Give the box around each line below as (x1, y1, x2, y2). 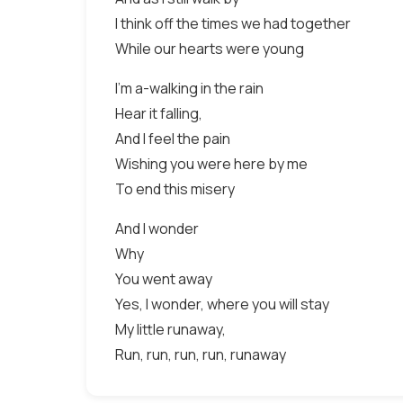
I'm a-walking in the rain (115, 78, 264, 98)
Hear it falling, (115, 103, 202, 123)
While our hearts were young (115, 39, 304, 58)
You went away (115, 269, 212, 289)
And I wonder (115, 219, 199, 238)
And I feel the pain (115, 129, 230, 148)
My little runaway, (115, 319, 226, 339)
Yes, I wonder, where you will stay (115, 294, 329, 314)
